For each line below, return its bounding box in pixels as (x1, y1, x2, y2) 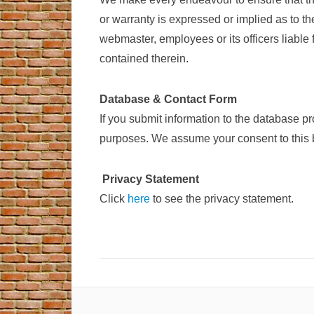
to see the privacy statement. (153, 193, 294, 205)
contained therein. (100, 53, 191, 64)
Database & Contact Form (100, 93, 237, 105)
